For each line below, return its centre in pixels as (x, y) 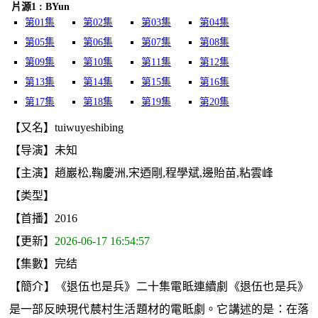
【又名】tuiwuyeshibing (66, 127)
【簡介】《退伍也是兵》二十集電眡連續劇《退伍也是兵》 (159, 286)
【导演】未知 (43, 150)
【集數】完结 (43, 264)
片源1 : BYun (40, 7)
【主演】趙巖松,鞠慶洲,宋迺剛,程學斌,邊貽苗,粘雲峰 (141, 173)
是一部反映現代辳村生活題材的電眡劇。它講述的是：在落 (159, 309)
